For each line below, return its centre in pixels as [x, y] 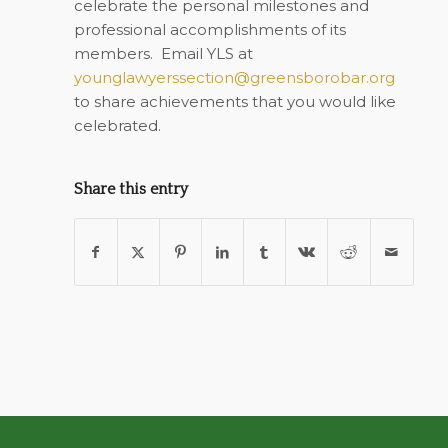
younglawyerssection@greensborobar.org [234, 77]
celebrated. [117, 125]
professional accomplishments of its [209, 29]
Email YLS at [206, 53]
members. [113, 53]
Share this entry [130, 188]
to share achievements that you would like [234, 101]
